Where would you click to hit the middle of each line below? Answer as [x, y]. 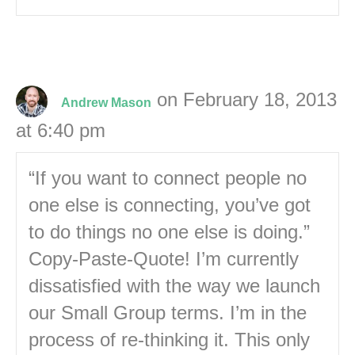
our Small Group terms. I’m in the [168, 313]
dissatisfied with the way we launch [174, 286]
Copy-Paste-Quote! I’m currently [164, 259]
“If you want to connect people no [168, 178]
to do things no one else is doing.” [169, 232]
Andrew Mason [106, 102]
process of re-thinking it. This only [169, 340]
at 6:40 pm [61, 131]
